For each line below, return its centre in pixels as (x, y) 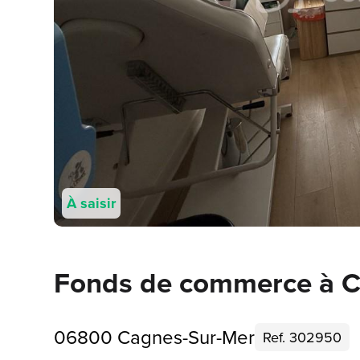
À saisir (92, 203)
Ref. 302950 (303, 337)
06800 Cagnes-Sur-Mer (155, 337)
